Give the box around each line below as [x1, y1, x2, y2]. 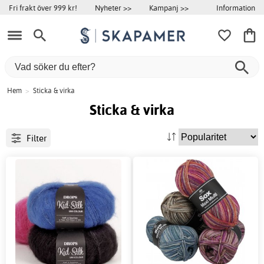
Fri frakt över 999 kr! [9, 3, 77, 12]
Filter [26, 132, 47, 144]
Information [216, 2, 255, 12]
